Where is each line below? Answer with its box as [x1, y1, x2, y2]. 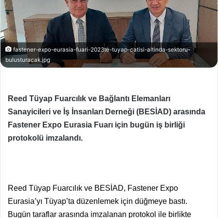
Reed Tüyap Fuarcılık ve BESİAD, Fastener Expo [8, 183, 178, 192]
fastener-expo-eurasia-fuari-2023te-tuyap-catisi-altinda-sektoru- [12, 46, 190, 53]
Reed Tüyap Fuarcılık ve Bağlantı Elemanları [8, 94, 170, 103]
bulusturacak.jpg [5, 56, 50, 63]
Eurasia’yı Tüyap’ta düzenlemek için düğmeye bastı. [8, 197, 187, 205]
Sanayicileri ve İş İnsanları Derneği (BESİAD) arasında [8, 107, 205, 116]
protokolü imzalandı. [8, 133, 83, 142]
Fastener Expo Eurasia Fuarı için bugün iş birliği [8, 120, 185, 129]
